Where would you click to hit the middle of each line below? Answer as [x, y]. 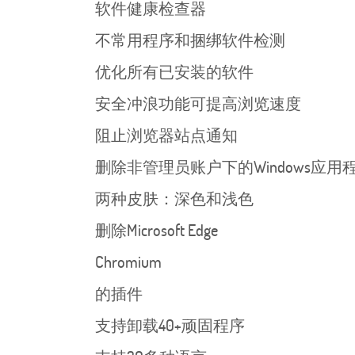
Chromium [128, 261]
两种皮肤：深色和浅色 [174, 198]
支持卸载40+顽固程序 [170, 325]
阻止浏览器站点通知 [166, 135]
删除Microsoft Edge [157, 230]
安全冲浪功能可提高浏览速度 [198, 103]
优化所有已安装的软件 [174, 71]
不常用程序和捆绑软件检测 [190, 40]
